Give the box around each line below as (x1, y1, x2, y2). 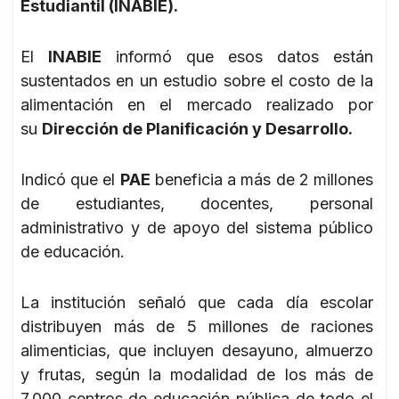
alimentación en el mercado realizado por (20, 94, 373, 114)
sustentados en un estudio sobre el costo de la (20, 70, 373, 90)
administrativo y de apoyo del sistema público (20, 217, 373, 237)
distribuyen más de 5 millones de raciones (20, 316, 373, 336)
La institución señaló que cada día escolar (20, 292, 373, 312)
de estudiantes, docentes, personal (20, 193, 373, 213)
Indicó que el (20, 169, 120, 189)
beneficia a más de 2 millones (150, 169, 374, 189)
